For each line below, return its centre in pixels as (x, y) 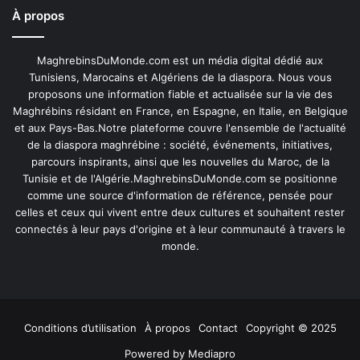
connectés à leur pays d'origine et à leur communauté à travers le (180, 229)
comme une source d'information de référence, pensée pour (180, 196)
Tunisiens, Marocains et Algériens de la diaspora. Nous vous (180, 78)
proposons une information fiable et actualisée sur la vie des (180, 94)
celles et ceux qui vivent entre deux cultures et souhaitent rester (180, 213)
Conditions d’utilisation (80, 328)
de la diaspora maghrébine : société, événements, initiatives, (180, 145)
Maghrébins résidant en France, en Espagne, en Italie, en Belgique (180, 111)
